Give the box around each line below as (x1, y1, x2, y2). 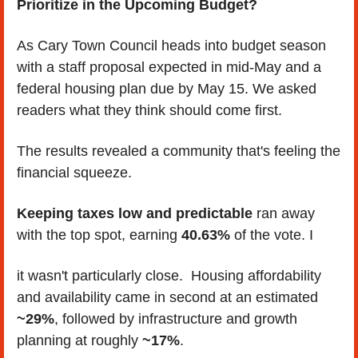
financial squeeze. (17, 164, 132, 181)
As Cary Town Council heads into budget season (17, 37, 326, 54)
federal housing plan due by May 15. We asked (17, 80, 316, 97)
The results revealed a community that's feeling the (17, 142, 340, 159)
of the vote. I (230, 226, 313, 243)
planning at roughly (17, 332, 142, 348)
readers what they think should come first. (17, 101, 286, 118)
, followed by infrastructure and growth (54, 310, 297, 327)
